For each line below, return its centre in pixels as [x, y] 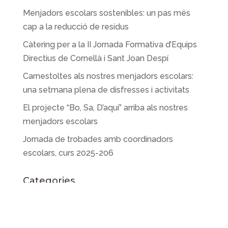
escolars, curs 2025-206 [68, 153]
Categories [49, 181]
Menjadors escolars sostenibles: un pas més [106, 13]
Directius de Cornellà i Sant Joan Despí [95, 59]
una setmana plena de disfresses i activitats [106, 90]
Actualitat [41, 199]
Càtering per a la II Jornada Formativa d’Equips [110, 45]
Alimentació [45, 217]
